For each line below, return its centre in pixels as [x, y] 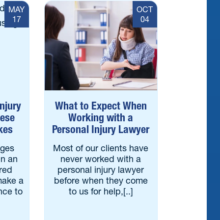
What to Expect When [101, 106]
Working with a [101, 118]
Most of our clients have [101, 148]
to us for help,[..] [101, 191]
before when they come [101, 180]
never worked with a [101, 159]
